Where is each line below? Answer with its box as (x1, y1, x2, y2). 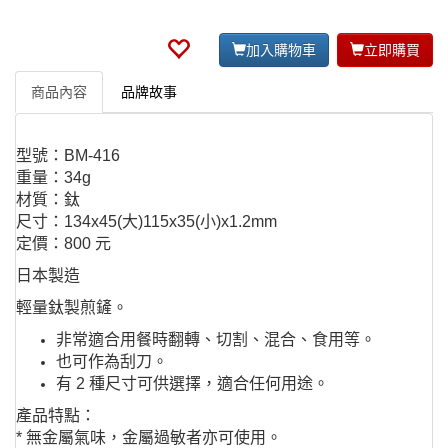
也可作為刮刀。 (56, 353, 168, 371)
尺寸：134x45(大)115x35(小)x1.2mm (16, 213, 277, 231)
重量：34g (16, 169, 91, 187)
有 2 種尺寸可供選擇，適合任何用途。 (56, 375, 329, 393)
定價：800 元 (16, 235, 111, 253)
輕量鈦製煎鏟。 (16, 299, 128, 317)
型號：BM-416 (16, 147, 120, 165)
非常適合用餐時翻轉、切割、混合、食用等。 (56, 331, 376, 349)
